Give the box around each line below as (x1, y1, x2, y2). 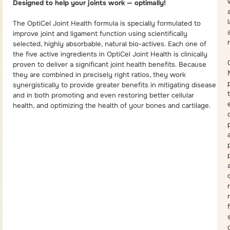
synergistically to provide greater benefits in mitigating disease (13, 80, 216, 89)
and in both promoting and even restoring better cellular (13, 90, 194, 100)
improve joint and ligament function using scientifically (13, 29, 187, 38)
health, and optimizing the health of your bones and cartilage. (13, 101, 210, 110)
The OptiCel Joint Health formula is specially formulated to (13, 18, 201, 28)
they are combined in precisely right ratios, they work (13, 70, 186, 79)
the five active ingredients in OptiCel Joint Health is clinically (13, 49, 207, 59)
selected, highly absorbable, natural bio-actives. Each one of (13, 39, 206, 48)
